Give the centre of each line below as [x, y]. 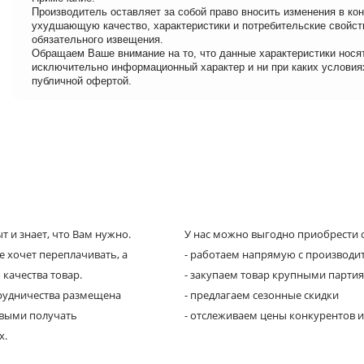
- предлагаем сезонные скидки [261, 295]
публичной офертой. [82, 80]
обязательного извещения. [97, 39]
